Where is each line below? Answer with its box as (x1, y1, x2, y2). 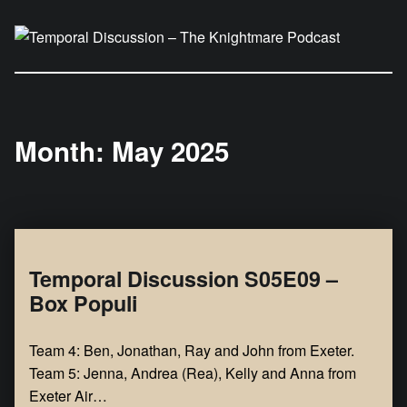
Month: (15, 132, 112, 171)
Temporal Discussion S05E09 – (29, 263, 338, 294)
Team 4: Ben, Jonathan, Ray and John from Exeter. (29, 340, 354, 362)
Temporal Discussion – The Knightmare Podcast (340, 34, 351, 82)
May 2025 (112, 132, 229, 171)
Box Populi (29, 288, 137, 319)
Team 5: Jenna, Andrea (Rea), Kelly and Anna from (29, 362, 356, 384)
